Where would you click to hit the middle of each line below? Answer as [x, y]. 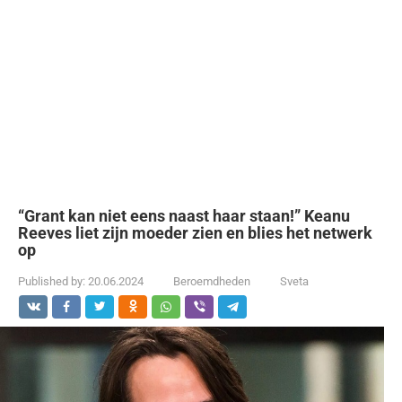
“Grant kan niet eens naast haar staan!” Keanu [184, 216]
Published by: [52, 281]
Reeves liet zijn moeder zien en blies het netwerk [195, 233]
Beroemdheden [212, 281]
